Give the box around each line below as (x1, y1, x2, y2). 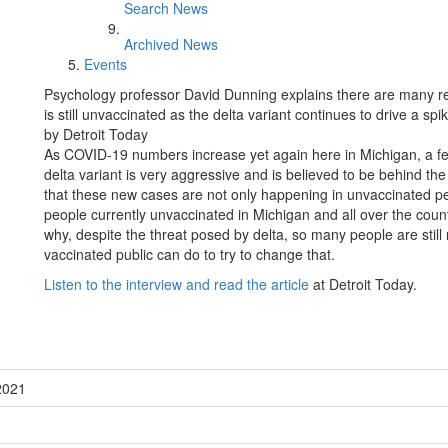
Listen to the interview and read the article (44, 274, 309, 294)
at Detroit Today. (309, 274, 417, 294)
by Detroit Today (44, 124, 148, 144)
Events (84, 54, 127, 74)
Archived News (124, 34, 218, 54)
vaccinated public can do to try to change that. (44, 244, 335, 264)
